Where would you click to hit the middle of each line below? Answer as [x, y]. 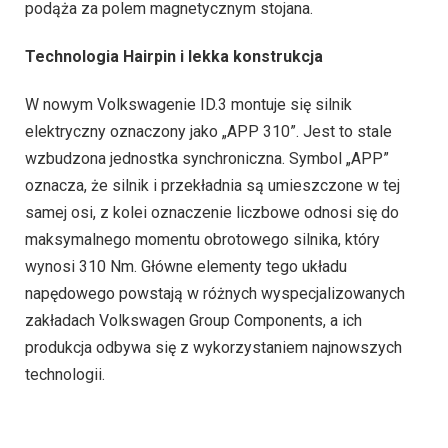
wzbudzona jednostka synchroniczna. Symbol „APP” [207, 158]
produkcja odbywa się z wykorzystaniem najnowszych [213, 347]
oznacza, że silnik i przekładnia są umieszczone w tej [212, 185]
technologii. [65, 374]
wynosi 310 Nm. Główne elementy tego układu [186, 266]
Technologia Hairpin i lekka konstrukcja [174, 57]
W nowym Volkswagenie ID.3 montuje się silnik [188, 104]
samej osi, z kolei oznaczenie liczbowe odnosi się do [212, 212]
